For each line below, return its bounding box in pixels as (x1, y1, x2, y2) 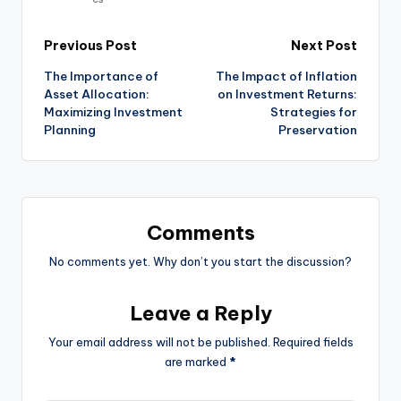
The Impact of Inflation (216, 68, 357, 85)
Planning (44, 122, 96, 139)
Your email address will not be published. (47, 335, 270, 350)
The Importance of (44, 68, 158, 85)
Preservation (278, 122, 357, 139)
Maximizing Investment (44, 104, 183, 121)
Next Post (291, 37, 357, 54)
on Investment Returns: (218, 86, 357, 103)
